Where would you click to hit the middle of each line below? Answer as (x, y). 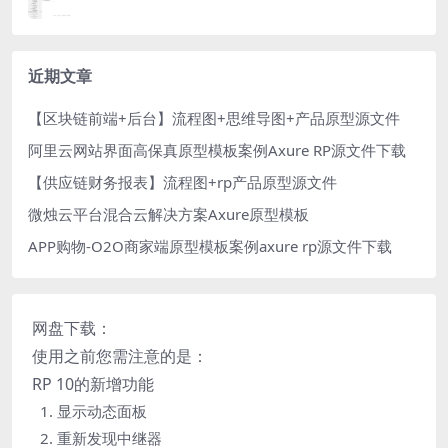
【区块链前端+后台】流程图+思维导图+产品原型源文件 (214, 118)
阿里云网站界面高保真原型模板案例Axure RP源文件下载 (217, 150)
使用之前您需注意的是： (120, 356)
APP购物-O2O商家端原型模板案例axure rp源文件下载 (210, 246)
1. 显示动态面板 (93, 411)
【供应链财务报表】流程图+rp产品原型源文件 (182, 182)
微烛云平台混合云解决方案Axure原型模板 (168, 214)
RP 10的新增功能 (93, 384)
